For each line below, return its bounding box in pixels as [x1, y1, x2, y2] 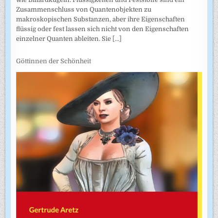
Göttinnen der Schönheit [16, 57, 91, 65]
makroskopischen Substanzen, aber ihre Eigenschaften [16, 15, 185, 23]
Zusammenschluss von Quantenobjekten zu [16, 5, 152, 13]
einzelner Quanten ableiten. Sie [16, 35, 113, 42]
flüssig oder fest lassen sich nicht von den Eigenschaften [16, 25, 189, 33]
